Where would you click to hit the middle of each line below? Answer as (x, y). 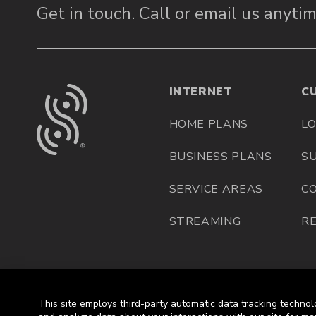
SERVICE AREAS (216, 189)
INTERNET (201, 92)
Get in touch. (88, 14)
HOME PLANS (208, 124)
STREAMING (205, 222)
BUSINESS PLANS (220, 157)
